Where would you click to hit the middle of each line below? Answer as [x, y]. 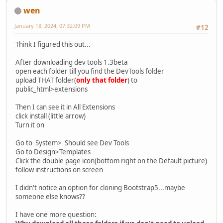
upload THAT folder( [46, 80]
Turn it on [30, 125]
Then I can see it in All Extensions [65, 107]
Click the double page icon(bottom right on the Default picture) [111, 161]
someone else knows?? [50, 197]
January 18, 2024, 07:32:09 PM [52, 25]
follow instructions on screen [59, 170]
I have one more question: [56, 215]
